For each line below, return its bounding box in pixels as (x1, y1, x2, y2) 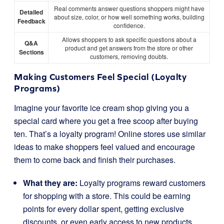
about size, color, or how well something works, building (53, 12, 204, 21)
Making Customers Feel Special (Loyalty (14, 71, 186, 82)
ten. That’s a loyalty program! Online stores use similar (14, 128, 205, 139)
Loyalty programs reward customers (77, 177, 205, 188)
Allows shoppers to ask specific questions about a (61, 35, 196, 43)
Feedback (17, 16, 45, 25)
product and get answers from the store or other (65, 43, 193, 52)
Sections (18, 47, 44, 56)
